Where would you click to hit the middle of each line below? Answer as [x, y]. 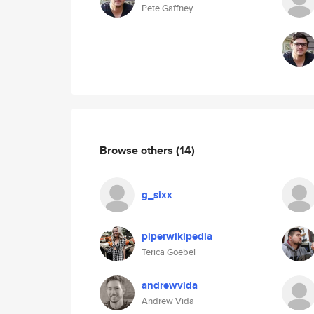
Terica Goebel [169, 252]
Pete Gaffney [167, 8]
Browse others [138, 150]
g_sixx [157, 195]
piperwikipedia [177, 236]
